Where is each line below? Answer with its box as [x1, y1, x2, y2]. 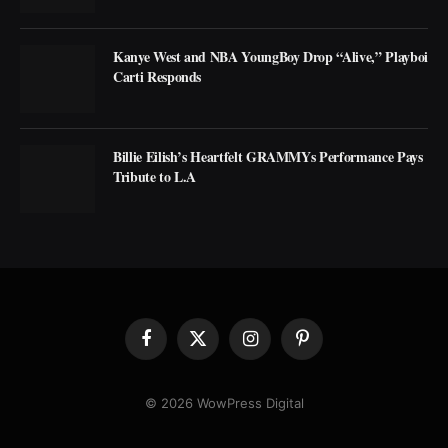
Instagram [248, 338, 310, 355]
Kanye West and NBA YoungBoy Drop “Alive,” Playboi [113, 45, 428, 67]
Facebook [144, 338, 206, 355]
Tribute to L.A [113, 165, 197, 187]
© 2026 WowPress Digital [144, 395, 304, 412]
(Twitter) [196, 357, 251, 374]
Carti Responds [113, 65, 202, 87]
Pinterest [300, 338, 358, 355]
